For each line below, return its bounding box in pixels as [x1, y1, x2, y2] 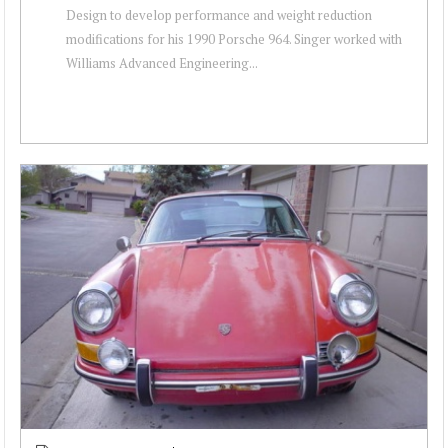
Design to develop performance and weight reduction [66, 5, 372, 24]
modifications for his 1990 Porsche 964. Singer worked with [66, 29, 402, 48]
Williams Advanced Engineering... [66, 53, 258, 72]
